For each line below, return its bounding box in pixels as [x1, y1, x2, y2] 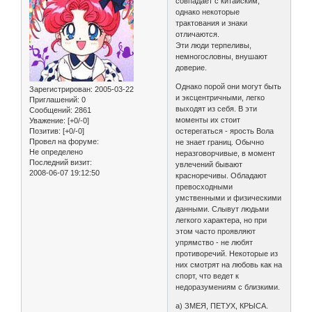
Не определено [29, 148, 83, 157]
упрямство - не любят [175, 238, 253, 247]
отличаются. [175, 30, 220, 39]
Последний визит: [29, 158, 92, 167]
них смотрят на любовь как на [175, 260, 283, 270]
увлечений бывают [175, 160, 243, 169]
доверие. [175, 63, 208, 72]
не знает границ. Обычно [175, 138, 265, 147]
